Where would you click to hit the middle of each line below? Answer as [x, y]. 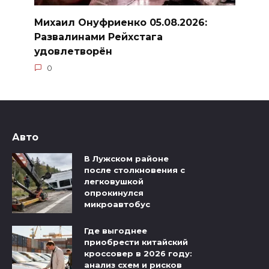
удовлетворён [73, 51]
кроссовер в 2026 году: [138, 254]
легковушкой [114, 182]
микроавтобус [117, 204]
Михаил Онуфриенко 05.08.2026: [120, 22]
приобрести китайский [136, 242]
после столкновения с [134, 170]
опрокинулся [114, 193]
